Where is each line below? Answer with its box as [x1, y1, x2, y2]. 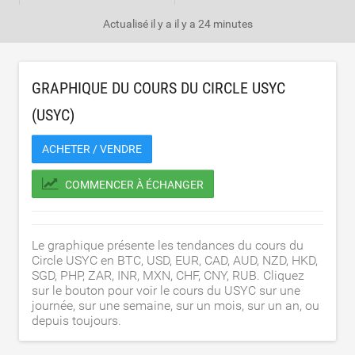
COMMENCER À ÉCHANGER [65, 178, 204, 191]
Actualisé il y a [102, 17, 174, 30]
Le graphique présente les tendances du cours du [32, 238, 303, 253]
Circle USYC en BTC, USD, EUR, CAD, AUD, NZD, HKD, [32, 253, 318, 268]
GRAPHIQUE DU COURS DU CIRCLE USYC [32, 78, 285, 97]
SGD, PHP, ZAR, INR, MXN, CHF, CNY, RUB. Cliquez [32, 268, 304, 283]
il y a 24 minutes [174, 17, 253, 30]
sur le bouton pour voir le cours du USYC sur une [32, 283, 300, 298]
